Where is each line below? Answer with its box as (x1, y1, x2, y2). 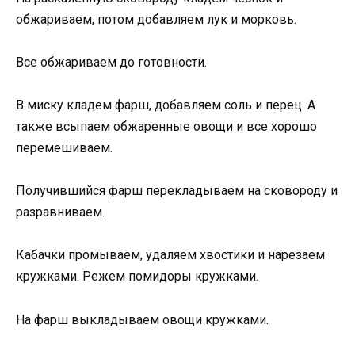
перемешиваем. (16, 140, 113, 156)
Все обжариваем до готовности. (16, 54, 207, 70)
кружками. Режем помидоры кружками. (16, 269, 258, 284)
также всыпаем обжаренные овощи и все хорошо (16, 119, 317, 135)
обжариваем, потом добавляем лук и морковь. (16, 11, 296, 27)
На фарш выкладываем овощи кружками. (16, 311, 269, 327)
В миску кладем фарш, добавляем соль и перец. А (16, 97, 315, 113)
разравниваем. (16, 204, 105, 220)
